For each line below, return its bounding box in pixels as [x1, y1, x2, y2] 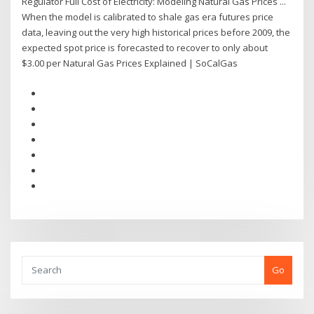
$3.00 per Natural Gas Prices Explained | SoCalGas [22, 57, 238, 70]
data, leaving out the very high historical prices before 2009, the [22, 26, 291, 39]
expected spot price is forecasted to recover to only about [22, 41, 268, 55]
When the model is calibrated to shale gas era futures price [22, 11, 274, 24]
